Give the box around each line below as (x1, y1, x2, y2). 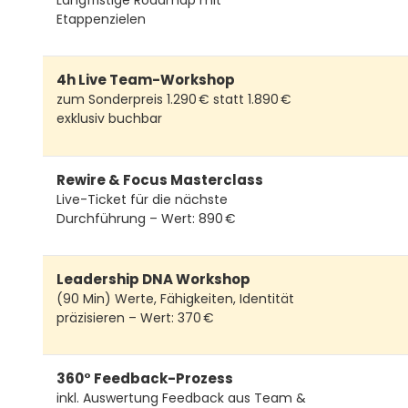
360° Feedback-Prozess (56, 369, 233, 389)
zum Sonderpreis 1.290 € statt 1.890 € (56, 90, 291, 109)
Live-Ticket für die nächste (56, 189, 228, 209)
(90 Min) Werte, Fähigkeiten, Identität (56, 290, 294, 309)
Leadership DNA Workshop (56, 270, 250, 290)
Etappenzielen (56, 9, 146, 28)
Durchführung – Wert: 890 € (56, 209, 236, 228)
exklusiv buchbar (56, 109, 162, 128)
